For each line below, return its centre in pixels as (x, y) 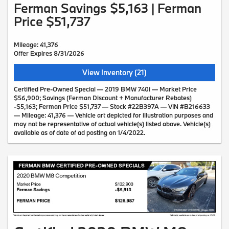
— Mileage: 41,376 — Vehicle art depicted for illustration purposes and (113, 115)
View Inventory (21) (114, 73)
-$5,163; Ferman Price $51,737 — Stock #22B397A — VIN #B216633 (112, 107)
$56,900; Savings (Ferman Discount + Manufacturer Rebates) (103, 98)
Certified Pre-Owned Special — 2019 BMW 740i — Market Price (105, 89)
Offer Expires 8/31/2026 (49, 53)
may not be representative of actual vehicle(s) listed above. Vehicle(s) (112, 124)
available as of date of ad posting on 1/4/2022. (79, 133)
